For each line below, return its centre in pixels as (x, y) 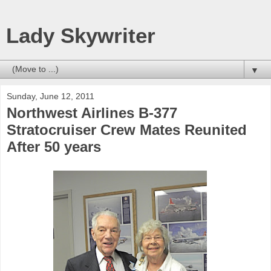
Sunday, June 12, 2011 (51, 96)
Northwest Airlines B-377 (92, 113)
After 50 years (54, 147)
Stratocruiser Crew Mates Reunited (127, 130)
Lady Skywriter (81, 36)
